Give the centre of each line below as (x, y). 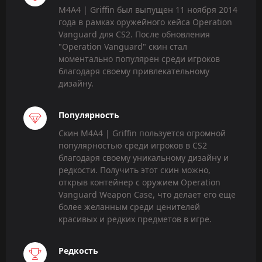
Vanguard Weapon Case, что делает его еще (147, 194)
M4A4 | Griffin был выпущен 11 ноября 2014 (148, 9)
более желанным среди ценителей (129, 206)
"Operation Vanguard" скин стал (123, 46)
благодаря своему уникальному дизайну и (144, 157)
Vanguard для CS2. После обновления (134, 34)
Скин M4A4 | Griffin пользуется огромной (142, 133)
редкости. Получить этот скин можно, (135, 170)
